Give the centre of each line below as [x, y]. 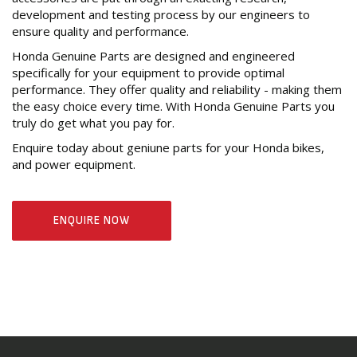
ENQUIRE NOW [92, 221]
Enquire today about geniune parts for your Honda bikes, [168, 148]
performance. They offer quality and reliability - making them [177, 90]
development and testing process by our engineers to [161, 15]
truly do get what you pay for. [93, 123]
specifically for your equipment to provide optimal [148, 73]
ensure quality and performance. [100, 31]
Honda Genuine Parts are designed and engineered [153, 56]
